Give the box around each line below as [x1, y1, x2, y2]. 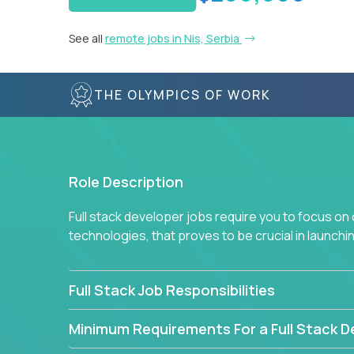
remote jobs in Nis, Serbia [105, 31, 242, 46]
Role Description [69, 172, 183, 191]
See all [69, 31, 105, 46]
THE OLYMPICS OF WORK [94, 85, 271, 104]
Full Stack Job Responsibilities [69, 281, 275, 299]
